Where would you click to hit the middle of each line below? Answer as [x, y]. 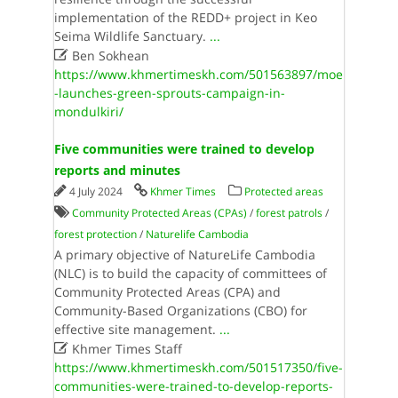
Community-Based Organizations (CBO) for [180, 310]
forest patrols [289, 213]
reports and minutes [117, 170]
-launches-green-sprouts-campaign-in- [169, 93]
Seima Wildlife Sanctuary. [131, 36]
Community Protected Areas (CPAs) [159, 213]
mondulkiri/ [88, 111]
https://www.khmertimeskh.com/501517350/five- [198, 367]
